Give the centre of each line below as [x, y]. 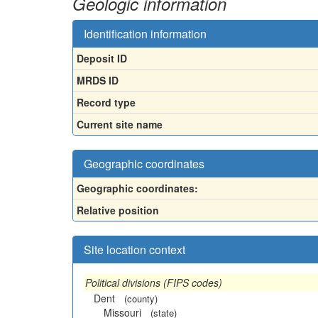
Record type [106, 102]
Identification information [145, 33]
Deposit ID [102, 58]
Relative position [118, 210]
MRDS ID [98, 80]
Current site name [120, 124]
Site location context [135, 249]
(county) [141, 298]
